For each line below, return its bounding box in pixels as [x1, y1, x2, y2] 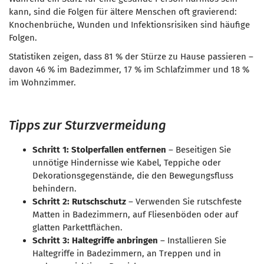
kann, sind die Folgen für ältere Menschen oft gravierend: [9, 6, 237, 17]
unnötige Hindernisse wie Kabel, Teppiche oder [32, 157, 221, 168]
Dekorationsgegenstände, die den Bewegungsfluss [32, 170, 233, 181]
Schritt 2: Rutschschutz [32, 196, 126, 207]
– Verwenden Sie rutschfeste [126, 196, 242, 207]
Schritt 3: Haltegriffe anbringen [32, 235, 158, 246]
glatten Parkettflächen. [32, 222, 123, 233]
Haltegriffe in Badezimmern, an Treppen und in [32, 248, 221, 259]
